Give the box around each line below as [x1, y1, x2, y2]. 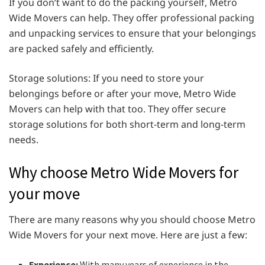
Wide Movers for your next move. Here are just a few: [9, 228, 247, 242]
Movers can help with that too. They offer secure [9, 102, 226, 115]
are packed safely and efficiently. [9, 41, 154, 55]
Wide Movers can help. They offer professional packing [9, 11, 254, 24]
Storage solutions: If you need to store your [9, 71, 204, 85]
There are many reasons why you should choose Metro [9, 213, 256, 227]
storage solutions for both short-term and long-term [9, 117, 245, 131]
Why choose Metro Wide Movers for [9, 161, 238, 182]
